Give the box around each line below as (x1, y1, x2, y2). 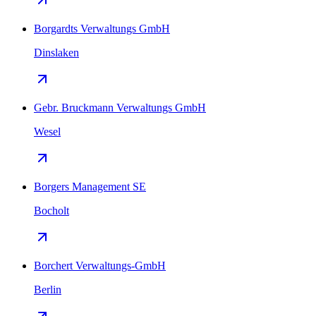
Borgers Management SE (34, 180, 146, 193)
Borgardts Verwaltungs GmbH (34, 22, 170, 35)
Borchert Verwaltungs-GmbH (34, 259, 166, 272)
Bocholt (34, 204, 69, 217)
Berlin (34, 283, 61, 296)
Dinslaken (34, 46, 79, 59)
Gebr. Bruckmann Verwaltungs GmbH (34, 101, 206, 114)
